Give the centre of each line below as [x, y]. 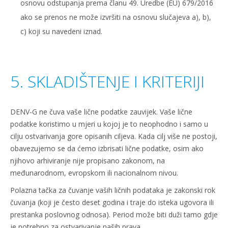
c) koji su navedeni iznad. [61, 31]
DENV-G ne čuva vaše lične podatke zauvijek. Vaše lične [101, 112]
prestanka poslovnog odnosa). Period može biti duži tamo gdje [114, 215]
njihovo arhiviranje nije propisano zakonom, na [88, 161]
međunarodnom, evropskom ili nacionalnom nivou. [94, 173]
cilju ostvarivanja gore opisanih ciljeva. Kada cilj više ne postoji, [114, 136]
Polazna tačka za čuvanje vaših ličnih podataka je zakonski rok [113, 190]
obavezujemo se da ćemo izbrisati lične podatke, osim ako [107, 148]
